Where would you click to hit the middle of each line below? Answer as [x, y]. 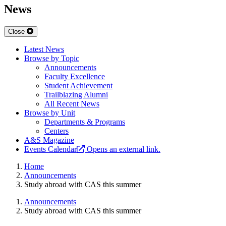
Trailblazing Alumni [76, 95]
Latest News [44, 49]
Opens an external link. [124, 149]
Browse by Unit [50, 113]
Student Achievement [78, 86]
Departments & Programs [85, 122]
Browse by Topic [52, 59]
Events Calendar [50, 149]
